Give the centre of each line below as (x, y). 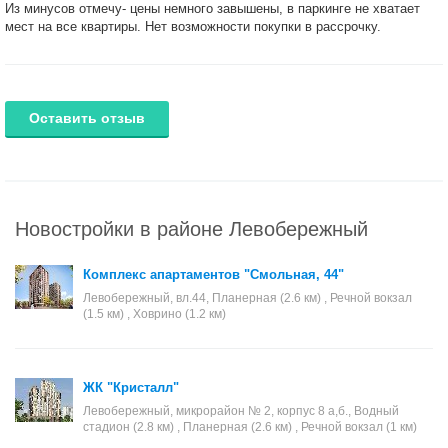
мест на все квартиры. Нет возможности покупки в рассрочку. (193, 26)
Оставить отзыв (87, 118)
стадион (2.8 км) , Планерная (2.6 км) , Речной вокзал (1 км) (250, 427)
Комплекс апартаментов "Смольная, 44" (213, 274)
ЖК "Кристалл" (131, 387)
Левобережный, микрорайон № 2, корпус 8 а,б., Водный (241, 411)
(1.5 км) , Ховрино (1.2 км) (154, 314)
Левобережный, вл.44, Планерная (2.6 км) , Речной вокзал (247, 298)
